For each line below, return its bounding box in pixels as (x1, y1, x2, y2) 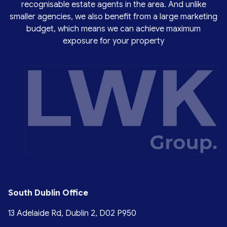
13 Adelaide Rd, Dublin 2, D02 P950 (8, 208, 136, 218)
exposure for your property (63, 35, 164, 46)
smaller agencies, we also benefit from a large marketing (10, 11, 217, 22)
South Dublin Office (8, 187, 90, 198)
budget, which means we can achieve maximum (26, 23, 201, 34)
